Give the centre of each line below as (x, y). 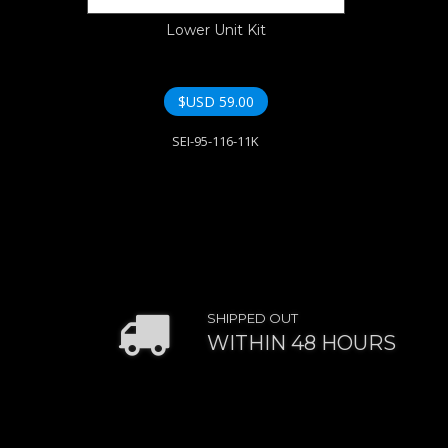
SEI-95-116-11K (216, 140)
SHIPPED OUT (252, 318)
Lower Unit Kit (215, 30)
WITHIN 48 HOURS (301, 343)
